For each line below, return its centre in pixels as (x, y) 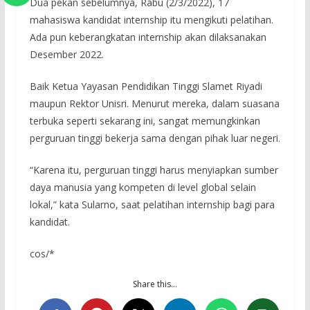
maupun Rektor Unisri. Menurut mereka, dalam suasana (154, 103)
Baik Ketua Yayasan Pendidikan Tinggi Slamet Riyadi (146, 86)
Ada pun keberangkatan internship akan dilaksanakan (148, 37)
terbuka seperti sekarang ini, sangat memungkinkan (145, 120)
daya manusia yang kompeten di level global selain (143, 187)
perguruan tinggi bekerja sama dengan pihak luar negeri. (155, 138)
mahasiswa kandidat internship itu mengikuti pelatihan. (151, 19)
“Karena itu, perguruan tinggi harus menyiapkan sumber (154, 170)
